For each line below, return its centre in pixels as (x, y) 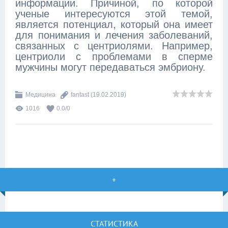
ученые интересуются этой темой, (114, 14)
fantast (80, 95)
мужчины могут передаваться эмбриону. (110, 67)
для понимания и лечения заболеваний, (114, 35)
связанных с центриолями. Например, (114, 46)
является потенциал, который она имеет (114, 24)
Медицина (40, 95)
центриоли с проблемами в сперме (114, 56)
